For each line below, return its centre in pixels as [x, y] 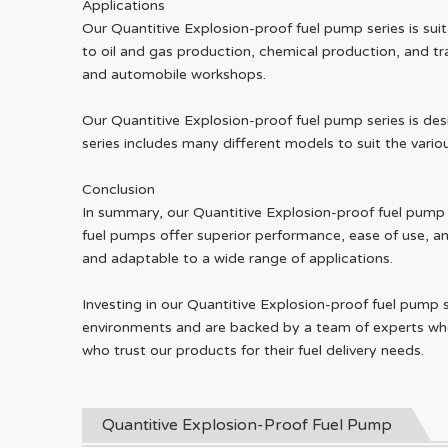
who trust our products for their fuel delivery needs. [253, 350]
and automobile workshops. [174, 74]
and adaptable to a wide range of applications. [237, 258]
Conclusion [118, 189]
